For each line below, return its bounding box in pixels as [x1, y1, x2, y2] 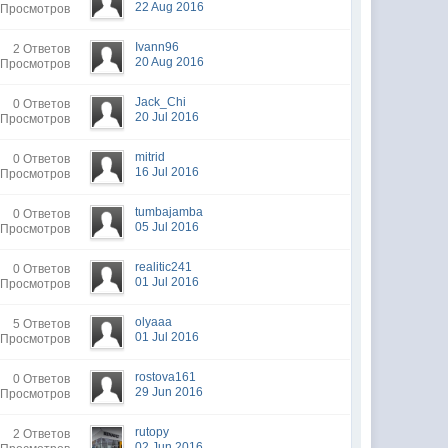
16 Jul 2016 [135, 165, 200, 179]
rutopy [135, 425, 170, 439]
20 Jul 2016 [135, 110, 200, 124]
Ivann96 [135, 40, 180, 54]
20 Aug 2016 [135, 55, 205, 69]
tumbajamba [135, 205, 204, 219]
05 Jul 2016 [135, 220, 200, 234]
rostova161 [135, 370, 197, 384]
